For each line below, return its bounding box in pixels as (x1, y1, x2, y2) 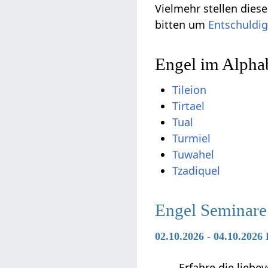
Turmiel (172, 131, 211, 146)
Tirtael (172, 99, 205, 114)
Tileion (172, 83, 207, 98)
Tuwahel (172, 147, 215, 162)
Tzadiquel (172, 163, 221, 178)
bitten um (155, 17, 209, 32)
